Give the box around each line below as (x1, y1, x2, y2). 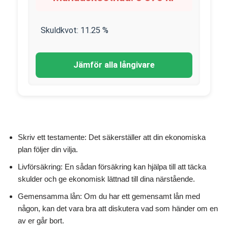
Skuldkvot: (41, 25, 80, 35)
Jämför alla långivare (73, 60, 155, 70)
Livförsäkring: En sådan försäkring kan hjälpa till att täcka (18, 162, 206, 171)
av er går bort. (18, 216, 64, 225)
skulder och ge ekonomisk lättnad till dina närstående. (18, 175, 195, 183)
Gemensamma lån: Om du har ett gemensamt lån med (18, 192, 200, 201)
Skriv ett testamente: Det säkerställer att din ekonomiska (18, 133, 206, 141)
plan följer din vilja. (18, 145, 78, 154)
